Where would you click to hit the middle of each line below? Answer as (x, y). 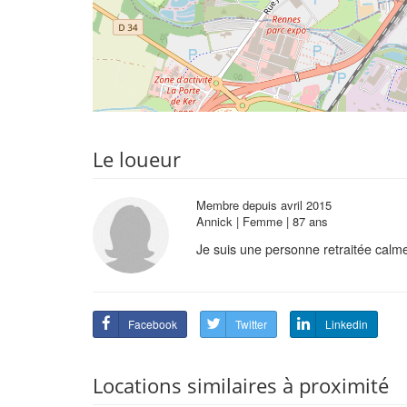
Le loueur (137, 159)
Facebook (153, 323)
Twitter (251, 323)
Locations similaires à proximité (241, 385)
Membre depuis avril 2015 (263, 205)
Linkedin (347, 323)
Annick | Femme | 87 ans (262, 221)
